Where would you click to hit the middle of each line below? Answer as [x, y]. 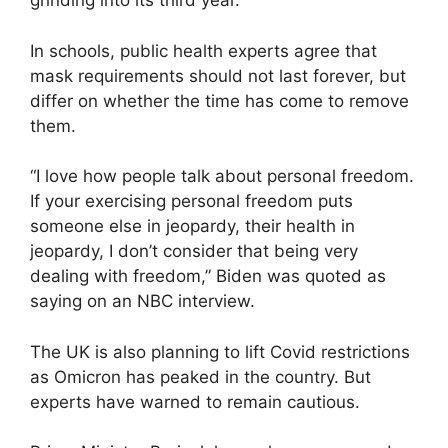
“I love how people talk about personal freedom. [222, 176]
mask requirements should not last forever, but [218, 75]
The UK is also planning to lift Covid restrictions [220, 351]
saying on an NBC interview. [142, 301]
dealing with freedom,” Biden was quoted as [208, 276]
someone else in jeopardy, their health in [192, 226]
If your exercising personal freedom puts [191, 201]
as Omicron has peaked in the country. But [200, 376]
